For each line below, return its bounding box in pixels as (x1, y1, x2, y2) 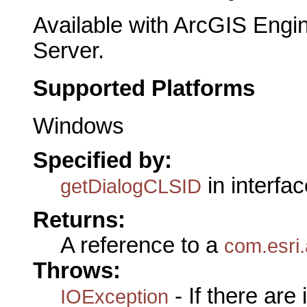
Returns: (33, 208, 125, 233)
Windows (33, 113, 124, 138)
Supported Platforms (33, 75, 255, 101)
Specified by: (33, 148, 172, 173)
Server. (33, 38, 104, 64)
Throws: (33, 258, 121, 284)
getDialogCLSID (60, 175, 201, 198)
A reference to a (60, 233, 224, 258)
